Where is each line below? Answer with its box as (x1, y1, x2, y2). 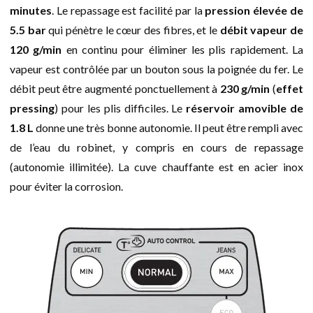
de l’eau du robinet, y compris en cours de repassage (10, 140, 303, 154)
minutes (10, 3, 52, 17)
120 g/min (10, 42, 62, 56)
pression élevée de (205, 3, 304, 17)
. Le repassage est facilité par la (52, 3, 205, 17)
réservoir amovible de (186, 101, 303, 115)
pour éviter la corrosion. (10, 179, 123, 193)
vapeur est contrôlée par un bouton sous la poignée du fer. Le (10, 61, 303, 75)
